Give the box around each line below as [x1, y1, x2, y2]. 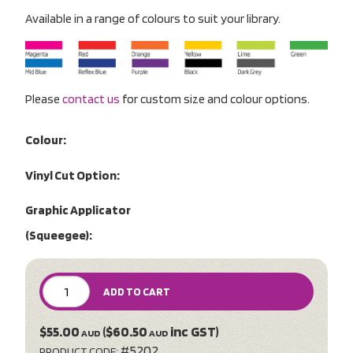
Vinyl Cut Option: [25, 167, 120, 183]
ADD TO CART [103, 285, 170, 299]
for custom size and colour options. [120, 91, 310, 106]
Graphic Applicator [25, 203, 131, 218]
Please [25, 91, 62, 106]
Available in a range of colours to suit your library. [25, 10, 281, 26]
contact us [62, 91, 120, 106]
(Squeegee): [25, 228, 92, 243]
